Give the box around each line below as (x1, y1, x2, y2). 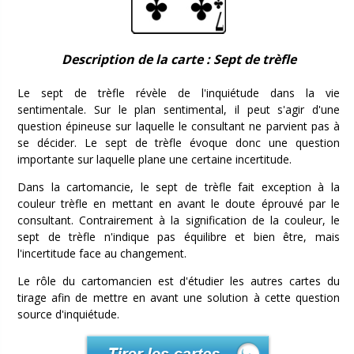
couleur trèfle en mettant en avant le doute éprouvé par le (17, 196, 340, 212)
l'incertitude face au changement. (17, 246, 186, 262)
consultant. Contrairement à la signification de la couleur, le (17, 213, 340, 228)
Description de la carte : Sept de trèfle (61, 50, 296, 68)
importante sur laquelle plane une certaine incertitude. (17, 152, 292, 168)
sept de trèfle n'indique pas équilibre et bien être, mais (17, 229, 340, 245)
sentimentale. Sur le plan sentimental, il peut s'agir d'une (17, 102, 340, 118)
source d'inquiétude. (17, 307, 119, 322)
